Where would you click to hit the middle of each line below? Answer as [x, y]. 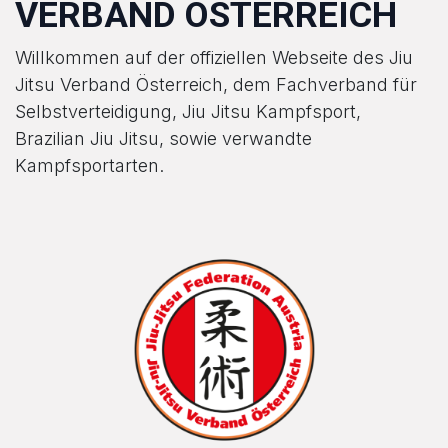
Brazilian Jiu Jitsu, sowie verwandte [163, 139]
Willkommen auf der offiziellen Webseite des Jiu [214, 58]
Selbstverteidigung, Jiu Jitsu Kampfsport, [188, 112]
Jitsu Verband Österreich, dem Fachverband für [216, 85]
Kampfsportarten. [89, 166]
